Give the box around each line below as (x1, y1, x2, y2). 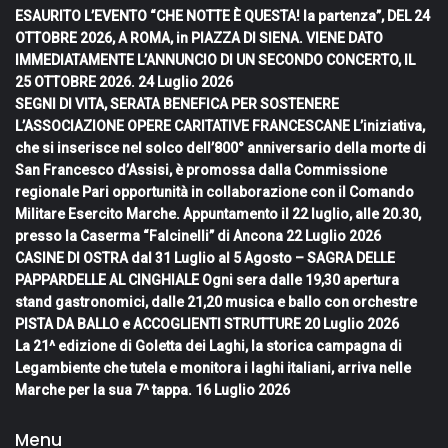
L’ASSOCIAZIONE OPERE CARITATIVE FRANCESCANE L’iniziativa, (15, 117, 425, 134)
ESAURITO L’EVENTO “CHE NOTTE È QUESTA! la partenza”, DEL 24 (15, 7, 430, 24)
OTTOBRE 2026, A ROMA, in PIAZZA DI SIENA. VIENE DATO (15, 29, 383, 46)
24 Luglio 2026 (138, 73, 233, 90)
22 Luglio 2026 (286, 227, 381, 244)
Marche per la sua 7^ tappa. (15, 381, 192, 398)
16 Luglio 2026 (195, 381, 290, 398)
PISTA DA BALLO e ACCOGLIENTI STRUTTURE (15, 315, 301, 332)
